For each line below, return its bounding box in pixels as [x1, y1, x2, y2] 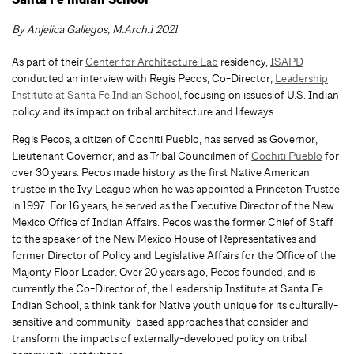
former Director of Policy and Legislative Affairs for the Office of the [12, 248, 336, 262]
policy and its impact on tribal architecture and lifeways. [12, 104, 276, 119]
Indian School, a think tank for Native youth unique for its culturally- [12, 298, 338, 312]
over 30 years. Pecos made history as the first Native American [12, 165, 310, 179]
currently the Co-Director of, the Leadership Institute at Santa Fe [12, 281, 323, 296]
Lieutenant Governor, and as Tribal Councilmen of [12, 149, 251, 163]
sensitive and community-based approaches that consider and [12, 314, 309, 329]
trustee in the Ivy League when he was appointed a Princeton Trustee [12, 182, 340, 196]
